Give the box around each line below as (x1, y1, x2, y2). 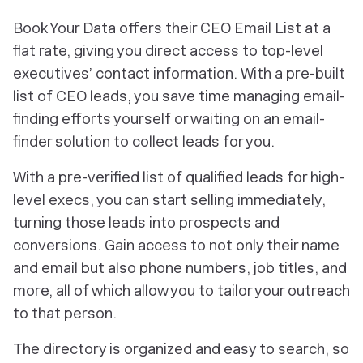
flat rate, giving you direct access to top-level (13, 42, 323, 59)
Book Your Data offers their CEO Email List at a (13, 19, 331, 36)
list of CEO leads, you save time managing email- (13, 88, 345, 105)
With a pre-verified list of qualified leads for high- (13, 169, 344, 186)
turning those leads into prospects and (13, 214, 280, 231)
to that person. (13, 305, 117, 322)
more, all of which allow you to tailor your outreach (13, 282, 350, 299)
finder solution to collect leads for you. (13, 133, 275, 150)
